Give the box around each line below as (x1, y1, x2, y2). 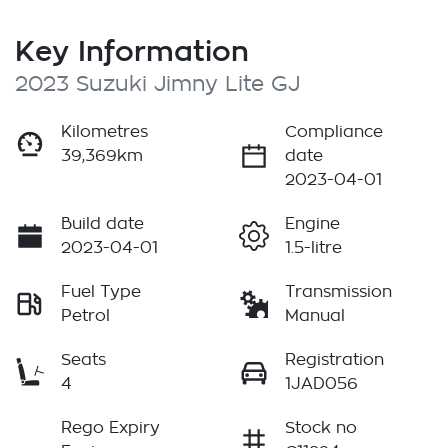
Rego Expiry (61, 420, 160, 437)
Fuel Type (61, 284, 141, 301)
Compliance (285, 124, 383, 141)
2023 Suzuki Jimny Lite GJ (15, 74, 300, 96)
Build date (61, 216, 144, 233)
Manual (285, 308, 345, 325)
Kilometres (61, 124, 148, 141)
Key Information (15, 35, 249, 67)
